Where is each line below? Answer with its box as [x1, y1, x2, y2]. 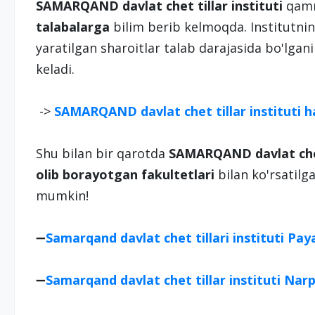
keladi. [35, 60, 82, 77]
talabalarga [35, 18, 110, 35]
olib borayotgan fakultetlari [35, 166, 218, 183]
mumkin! [35, 187, 92, 204]
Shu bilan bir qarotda [35, 145, 169, 162]
